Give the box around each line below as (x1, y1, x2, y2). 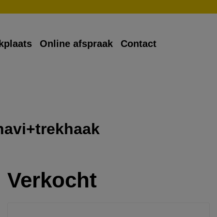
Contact (121, 38, 156, 49)
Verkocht (7, 168, 97, 192)
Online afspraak (40, 38, 113, 49)
